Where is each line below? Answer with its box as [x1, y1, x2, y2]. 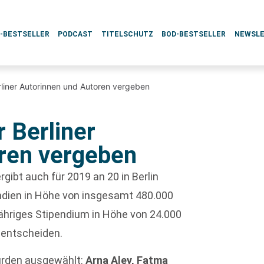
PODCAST [58, 30, 93, 38]
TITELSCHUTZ [101, 30, 153, 38]
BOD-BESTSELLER [161, 30, 226, 38]
